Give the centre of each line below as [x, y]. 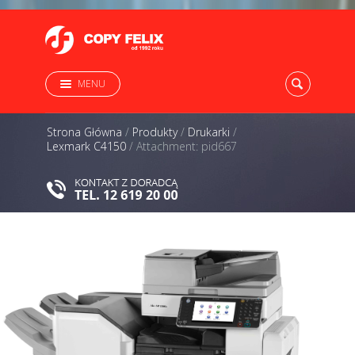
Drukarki [209, 132]
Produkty [155, 132]
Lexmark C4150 [86, 146]
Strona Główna [84, 132]
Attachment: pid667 [187, 146]
